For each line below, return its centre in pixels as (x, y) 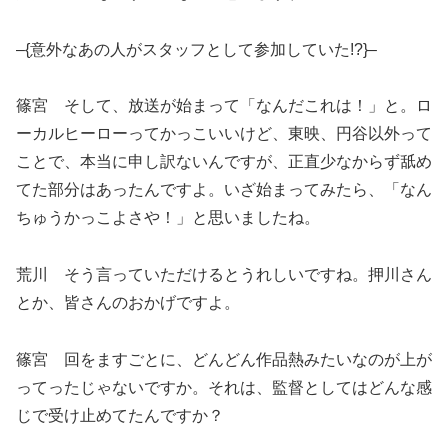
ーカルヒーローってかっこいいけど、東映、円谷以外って (224, 134)
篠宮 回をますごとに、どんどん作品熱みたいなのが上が (224, 359)
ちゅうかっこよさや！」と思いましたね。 (168, 218)
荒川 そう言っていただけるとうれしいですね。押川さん (224, 275)
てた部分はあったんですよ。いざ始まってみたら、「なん (224, 190)
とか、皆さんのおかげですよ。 (128, 303)
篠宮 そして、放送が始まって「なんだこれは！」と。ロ (224, 106)
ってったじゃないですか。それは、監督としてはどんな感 (224, 387)
